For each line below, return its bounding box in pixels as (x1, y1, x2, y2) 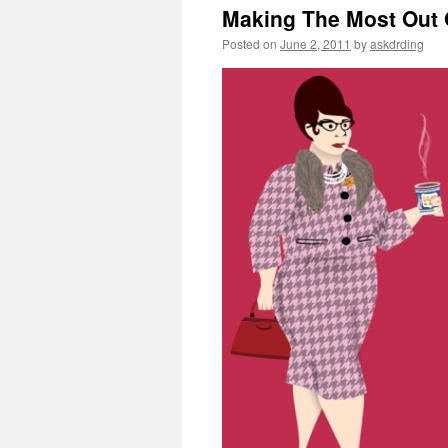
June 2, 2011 (280, 35, 351, 52)
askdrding (370, 35, 424, 52)
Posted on (222, 35, 277, 52)
